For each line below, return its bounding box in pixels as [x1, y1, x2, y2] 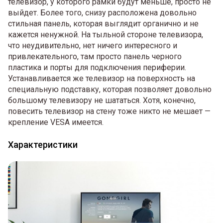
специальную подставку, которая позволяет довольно [8, 85, 212, 95]
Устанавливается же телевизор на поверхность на [8, 74, 195, 84]
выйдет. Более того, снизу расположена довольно [8, 8, 197, 18]
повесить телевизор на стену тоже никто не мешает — [8, 107, 211, 116]
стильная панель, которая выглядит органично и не [8, 19, 199, 29]
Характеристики [8, 139, 78, 150]
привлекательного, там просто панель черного [8, 52, 182, 62]
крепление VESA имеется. [8, 117, 104, 127]
